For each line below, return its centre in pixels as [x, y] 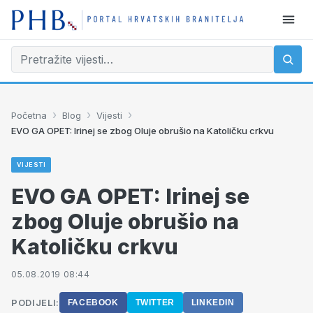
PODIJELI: [35, 303]
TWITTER [155, 303]
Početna [29, 115]
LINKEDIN [213, 303]
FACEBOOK [93, 303]
